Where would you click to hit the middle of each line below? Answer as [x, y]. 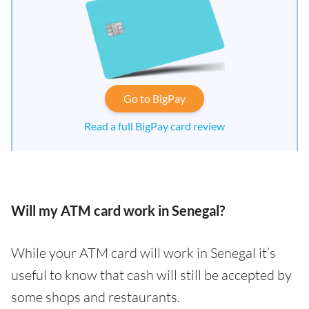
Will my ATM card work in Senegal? [118, 210]
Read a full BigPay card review [154, 126]
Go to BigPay [154, 98]
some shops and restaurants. [96, 297]
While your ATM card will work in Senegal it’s [143, 253]
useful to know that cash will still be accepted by [151, 275]
